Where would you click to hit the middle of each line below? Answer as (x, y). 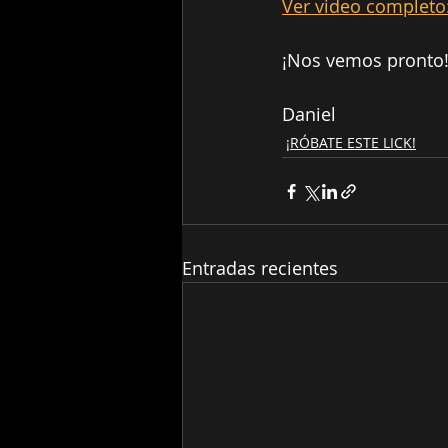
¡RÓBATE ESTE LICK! (351, 143)
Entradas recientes (260, 268)
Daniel (309, 114)
